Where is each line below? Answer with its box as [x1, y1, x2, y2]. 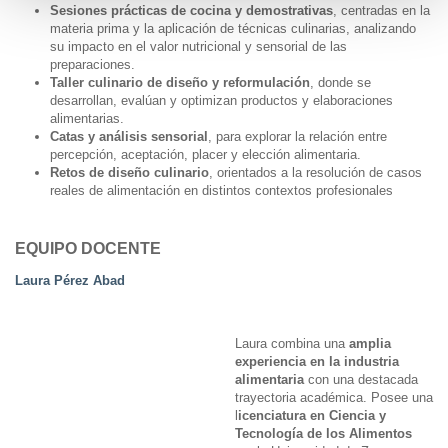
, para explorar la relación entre [208, 128, 387, 144]
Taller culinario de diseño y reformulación [50, 74, 310, 90]
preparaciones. [50, 56, 135, 72]
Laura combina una [235, 335, 349, 351]
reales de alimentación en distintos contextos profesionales [50, 182, 393, 198]
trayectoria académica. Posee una [235, 389, 433, 405]
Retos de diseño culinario [50, 164, 209, 180]
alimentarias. [50, 110, 124, 126]
